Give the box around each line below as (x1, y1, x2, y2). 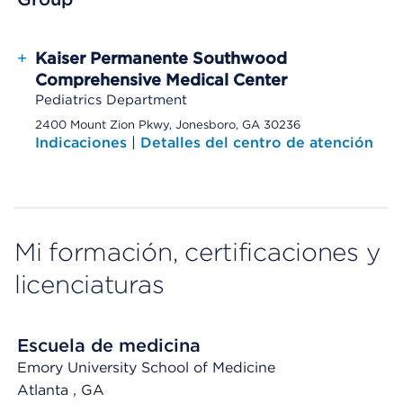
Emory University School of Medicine (17, 359, 275, 376)
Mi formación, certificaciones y (14, 237, 381, 267)
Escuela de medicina (17, 335, 201, 356)
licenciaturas (14, 269, 165, 300)
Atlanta (17, 381, 73, 399)
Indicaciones (35, 134, 131, 151)
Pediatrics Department (35, 92, 187, 108)
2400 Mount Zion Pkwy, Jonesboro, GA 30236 (35, 118, 300, 131)
